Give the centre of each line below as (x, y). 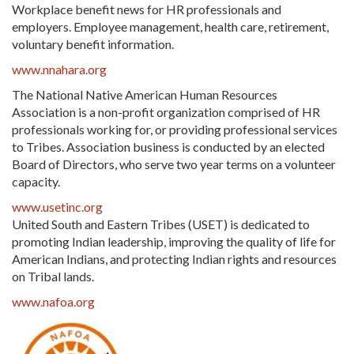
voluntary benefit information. (93, 44)
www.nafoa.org (53, 302)
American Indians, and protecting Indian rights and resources (174, 259)
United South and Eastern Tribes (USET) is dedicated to (161, 224)
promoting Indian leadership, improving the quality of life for (174, 242)
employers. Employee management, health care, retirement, (170, 27)
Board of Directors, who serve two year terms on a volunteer (174, 164)
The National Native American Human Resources (145, 95)
